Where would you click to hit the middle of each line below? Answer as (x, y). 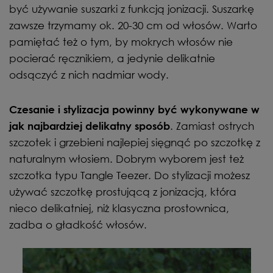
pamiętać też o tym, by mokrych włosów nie (121, 41)
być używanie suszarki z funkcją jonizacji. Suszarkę (132, 9)
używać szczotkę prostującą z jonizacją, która (123, 191)
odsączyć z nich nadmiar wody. (89, 74)
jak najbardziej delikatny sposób (90, 126)
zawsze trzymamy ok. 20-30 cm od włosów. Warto (133, 25)
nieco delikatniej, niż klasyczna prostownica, (119, 208)
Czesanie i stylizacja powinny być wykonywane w (134, 109)
